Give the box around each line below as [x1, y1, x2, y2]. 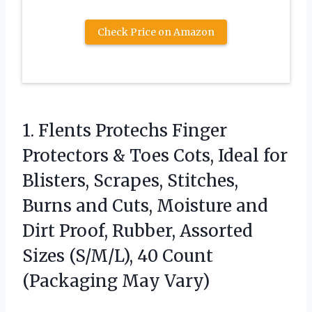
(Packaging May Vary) [22, 270, 210, 292]
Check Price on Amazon [97, 26, 214, 39]
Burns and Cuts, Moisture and [22, 195, 268, 217]
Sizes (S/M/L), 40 [22, 245, 162, 267]
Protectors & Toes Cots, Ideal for [22, 145, 288, 167]
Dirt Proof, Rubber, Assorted [22, 220, 253, 242]
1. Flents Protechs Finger [22, 120, 227, 142]
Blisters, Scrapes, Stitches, [22, 170, 238, 192]
